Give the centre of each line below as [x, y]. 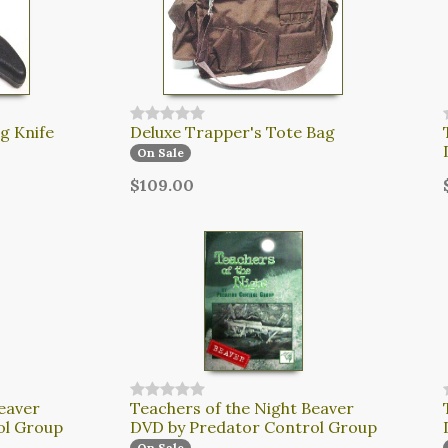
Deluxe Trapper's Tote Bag [232, 131]
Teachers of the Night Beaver [241, 407]
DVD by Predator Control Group [253, 426]
